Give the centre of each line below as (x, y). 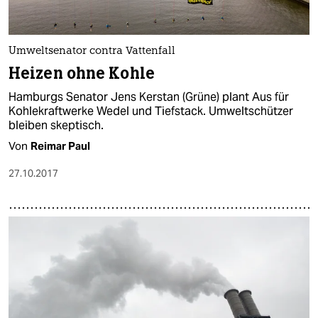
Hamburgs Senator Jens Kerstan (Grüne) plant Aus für (149, 97)
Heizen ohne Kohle (82, 74)
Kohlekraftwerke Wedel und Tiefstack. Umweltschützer (151, 111)
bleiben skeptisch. (56, 126)
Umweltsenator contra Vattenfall (92, 52)
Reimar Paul (60, 146)
